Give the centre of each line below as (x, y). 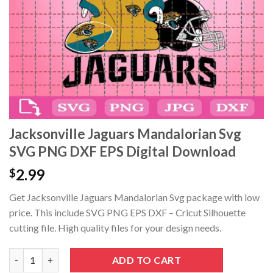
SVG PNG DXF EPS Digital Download (122, 152)
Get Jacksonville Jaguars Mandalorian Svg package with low (134, 197)
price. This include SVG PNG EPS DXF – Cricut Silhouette (127, 213)
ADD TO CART (146, 260)
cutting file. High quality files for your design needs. (115, 228)
